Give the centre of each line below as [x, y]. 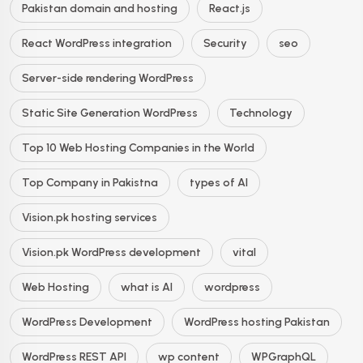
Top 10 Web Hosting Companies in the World [138, 148]
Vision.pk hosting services [90, 218]
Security [225, 43]
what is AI [147, 287]
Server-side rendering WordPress [108, 78]
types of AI [219, 183]
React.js [230, 9]
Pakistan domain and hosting [100, 9]
